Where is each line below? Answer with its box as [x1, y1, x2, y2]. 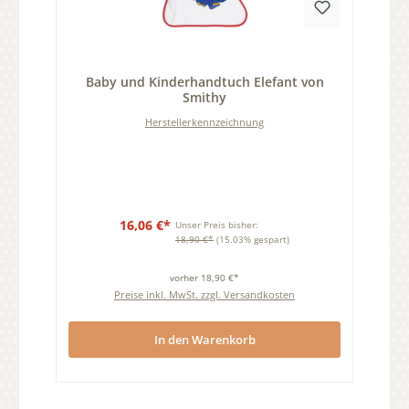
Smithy [183, 89, 226, 107]
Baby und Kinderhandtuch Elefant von [85, 73, 324, 91]
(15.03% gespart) [216, 234, 289, 246]
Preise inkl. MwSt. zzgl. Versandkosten [114, 288, 295, 302]
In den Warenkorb [153, 330, 256, 348]
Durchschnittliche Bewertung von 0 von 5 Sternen [67, 58, 336, 76]
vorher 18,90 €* [170, 272, 239, 285]
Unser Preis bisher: [175, 219, 258, 232]
